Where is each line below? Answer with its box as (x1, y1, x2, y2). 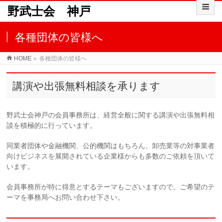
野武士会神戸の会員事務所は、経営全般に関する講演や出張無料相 (6, 111, 215, 119)
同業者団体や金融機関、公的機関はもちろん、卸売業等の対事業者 (6, 142, 215, 150)
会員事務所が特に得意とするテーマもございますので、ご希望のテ (6, 183, 215, 191)
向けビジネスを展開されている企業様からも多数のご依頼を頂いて (6, 152, 215, 160)
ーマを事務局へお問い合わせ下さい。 (6, 193, 125, 201)
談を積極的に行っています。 (6, 121, 97, 129)
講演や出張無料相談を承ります (12, 80, 161, 92)
